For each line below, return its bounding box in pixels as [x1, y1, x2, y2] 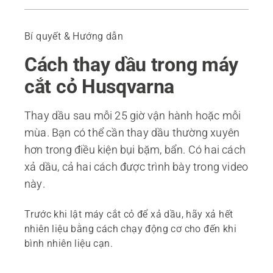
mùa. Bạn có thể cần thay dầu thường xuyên [24, 126, 240, 139]
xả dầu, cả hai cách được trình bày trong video [24, 160, 249, 173]
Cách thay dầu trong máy [24, 52, 239, 76]
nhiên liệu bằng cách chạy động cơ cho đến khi [24, 222, 236, 235]
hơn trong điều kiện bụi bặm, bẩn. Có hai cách [24, 143, 246, 156]
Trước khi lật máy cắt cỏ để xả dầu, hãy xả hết [24, 208, 233, 220]
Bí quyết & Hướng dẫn [24, 30, 123, 42]
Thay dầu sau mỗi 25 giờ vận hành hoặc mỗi [24, 108, 241, 122]
